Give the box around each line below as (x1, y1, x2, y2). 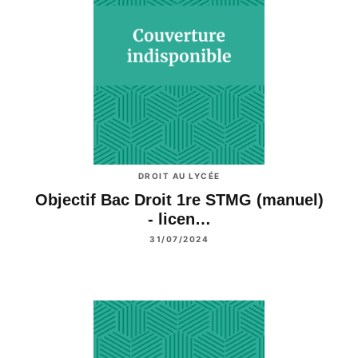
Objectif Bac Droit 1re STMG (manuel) (34, 191, 324, 209)
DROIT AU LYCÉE (137, 171, 221, 181)
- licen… (147, 210, 211, 229)
